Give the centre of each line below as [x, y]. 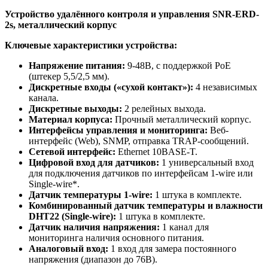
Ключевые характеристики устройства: [91, 45]
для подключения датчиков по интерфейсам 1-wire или [141, 173]
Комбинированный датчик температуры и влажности [146, 205]
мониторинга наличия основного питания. [116, 237]
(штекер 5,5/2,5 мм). [69, 76]
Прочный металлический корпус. [182, 119]
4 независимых [225, 87]
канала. [44, 98]
